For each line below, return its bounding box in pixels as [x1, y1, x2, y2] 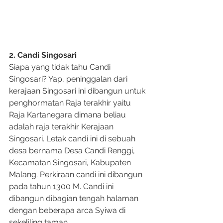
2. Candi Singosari [9, 50, 77, 60]
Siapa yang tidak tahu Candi [9, 62, 112, 72]
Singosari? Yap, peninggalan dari [9, 74, 129, 84]
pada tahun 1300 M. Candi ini [9, 182, 115, 191]
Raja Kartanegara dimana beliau [9, 110, 128, 119]
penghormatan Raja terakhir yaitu [9, 98, 133, 108]
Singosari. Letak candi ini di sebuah [9, 134, 137, 143]
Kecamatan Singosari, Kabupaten [9, 158, 133, 167]
